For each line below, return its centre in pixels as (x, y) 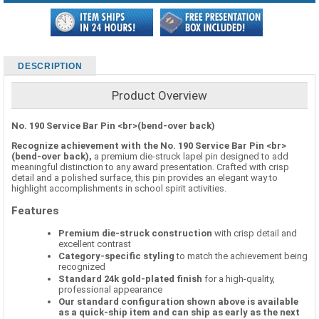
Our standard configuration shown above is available (178, 302)
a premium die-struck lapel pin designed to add (190, 156)
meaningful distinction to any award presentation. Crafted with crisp (150, 167)
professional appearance (110, 290)
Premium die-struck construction (135, 234)
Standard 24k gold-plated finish (130, 279)
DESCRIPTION (50, 66)
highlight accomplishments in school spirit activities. (119, 188)
